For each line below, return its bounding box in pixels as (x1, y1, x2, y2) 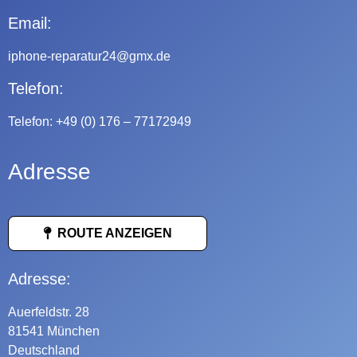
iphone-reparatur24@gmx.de (8, 49, 171, 63)
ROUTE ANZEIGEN (53, 226, 172, 240)
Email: (8, 14, 52, 32)
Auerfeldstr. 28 (8, 304, 89, 319)
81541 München (8, 324, 100, 338)
